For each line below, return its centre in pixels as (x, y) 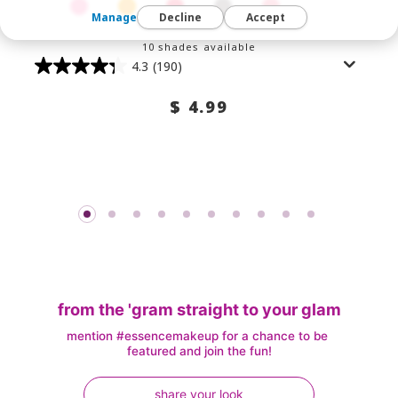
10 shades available (199, 46)
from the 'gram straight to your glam (199, 310)
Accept (265, 18)
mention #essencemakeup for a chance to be (197, 336)
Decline (180, 18)
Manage (114, 18)
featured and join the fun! (199, 351)
